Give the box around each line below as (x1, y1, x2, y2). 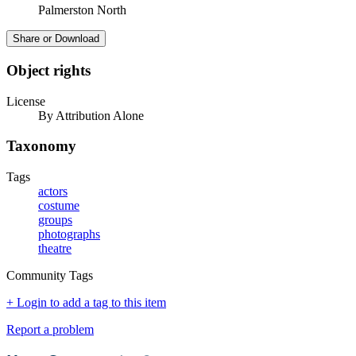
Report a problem (6, 323, 94, 337)
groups (38, 213, 72, 227)
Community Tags (6, 269, 93, 283)
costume (38, 199, 79, 213)
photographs (38, 227, 100, 242)
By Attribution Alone (38, 108, 144, 122)
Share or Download (13, 33, 99, 45)
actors (38, 184, 68, 199)
